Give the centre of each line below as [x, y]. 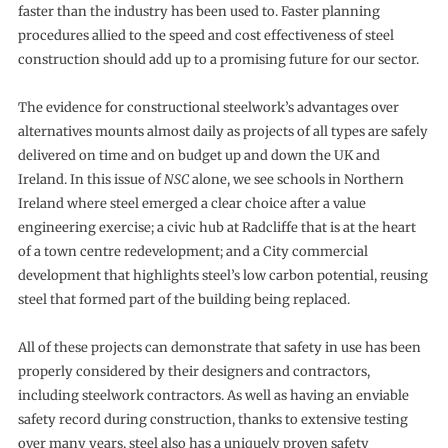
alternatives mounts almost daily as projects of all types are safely [222, 131]
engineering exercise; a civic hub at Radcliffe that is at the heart [216, 227]
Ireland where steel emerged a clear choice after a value [191, 203]
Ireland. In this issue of [90, 179]
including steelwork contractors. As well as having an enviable [213, 395]
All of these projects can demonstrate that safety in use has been [219, 347]
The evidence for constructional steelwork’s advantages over [208, 107]
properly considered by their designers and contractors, [193, 371]
